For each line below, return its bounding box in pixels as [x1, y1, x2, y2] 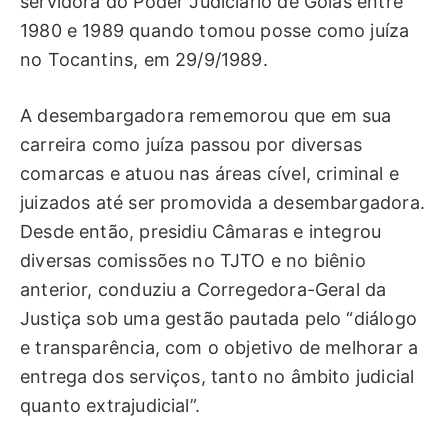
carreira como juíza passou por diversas [20, 134, 363, 156]
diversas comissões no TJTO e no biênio [20, 250, 366, 272]
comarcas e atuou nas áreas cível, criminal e [20, 163, 399, 185]
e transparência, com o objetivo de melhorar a [20, 337, 419, 359]
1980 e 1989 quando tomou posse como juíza [20, 19, 410, 41]
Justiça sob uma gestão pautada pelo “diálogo [20, 308, 417, 330]
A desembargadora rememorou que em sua [20, 105, 392, 127]
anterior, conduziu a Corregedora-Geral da [20, 279, 387, 301]
